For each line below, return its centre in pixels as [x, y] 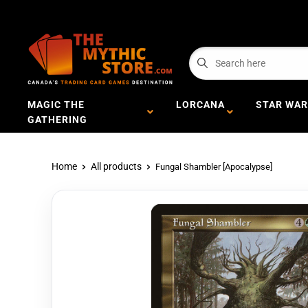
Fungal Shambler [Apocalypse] [214, 166]
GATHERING [60, 120]
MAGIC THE [56, 104]
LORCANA [200, 104]
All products [116, 166]
